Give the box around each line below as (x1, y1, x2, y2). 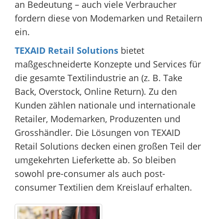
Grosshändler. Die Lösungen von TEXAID (15, 127, 180, 138)
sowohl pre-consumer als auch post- (15, 168, 165, 179)
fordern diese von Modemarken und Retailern (15, 12, 202, 24)
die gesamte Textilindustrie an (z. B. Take (15, 72, 182, 84)
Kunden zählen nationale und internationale (15, 99, 196, 111)
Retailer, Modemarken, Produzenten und (15, 113, 180, 125)
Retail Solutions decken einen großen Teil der (15, 140, 201, 152)
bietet (118, 44, 144, 56)
